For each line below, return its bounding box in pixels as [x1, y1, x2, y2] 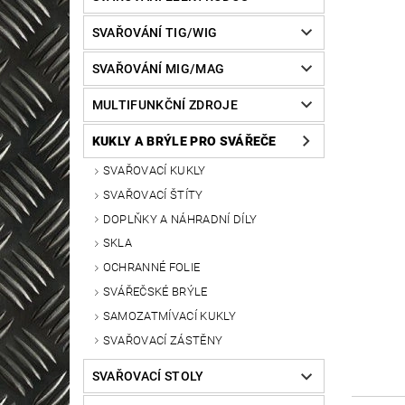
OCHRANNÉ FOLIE [102, 260, 201, 275]
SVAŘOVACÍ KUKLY [102, 164, 206, 178]
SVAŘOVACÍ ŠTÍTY [102, 187, 203, 202]
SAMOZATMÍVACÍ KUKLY [102, 308, 236, 323]
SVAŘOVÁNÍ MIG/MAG [91, 61, 225, 77]
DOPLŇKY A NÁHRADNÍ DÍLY [102, 212, 258, 226]
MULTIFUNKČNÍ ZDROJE [91, 98, 238, 113]
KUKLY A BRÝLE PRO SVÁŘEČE [91, 134, 277, 149]
